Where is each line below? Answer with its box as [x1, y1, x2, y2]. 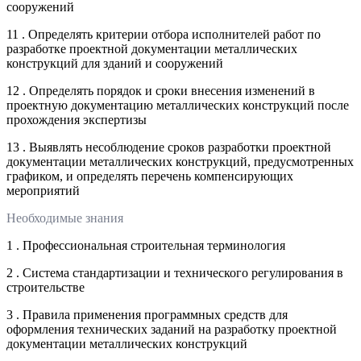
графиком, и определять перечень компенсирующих [6, 168, 293, 183]
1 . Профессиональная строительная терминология [6, 238, 285, 252]
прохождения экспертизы [6, 112, 147, 127]
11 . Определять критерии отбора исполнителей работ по [6, 27, 321, 41]
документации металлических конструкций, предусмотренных [6, 154, 354, 168]
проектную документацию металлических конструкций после [6, 98, 349, 112]
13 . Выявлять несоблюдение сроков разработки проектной [6, 139, 331, 154]
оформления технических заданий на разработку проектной [6, 322, 337, 336]
